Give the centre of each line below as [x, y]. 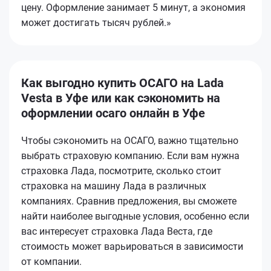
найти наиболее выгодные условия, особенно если [135, 216]
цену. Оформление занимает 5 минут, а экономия [133, 7]
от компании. [51, 261]
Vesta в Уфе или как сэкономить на [121, 98]
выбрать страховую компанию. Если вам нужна [130, 155]
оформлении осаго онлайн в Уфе [113, 113]
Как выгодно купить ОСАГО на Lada [122, 83]
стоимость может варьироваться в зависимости [132, 246]
